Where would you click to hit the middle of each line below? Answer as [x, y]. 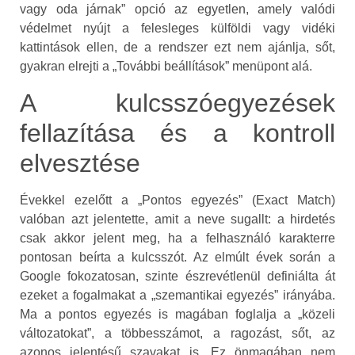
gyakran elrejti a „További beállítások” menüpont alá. [166, 67]
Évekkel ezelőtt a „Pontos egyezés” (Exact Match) [177, 200]
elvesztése [80, 163]
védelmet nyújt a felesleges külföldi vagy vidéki [177, 29]
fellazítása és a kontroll [177, 133]
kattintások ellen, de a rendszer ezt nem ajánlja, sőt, [177, 48]
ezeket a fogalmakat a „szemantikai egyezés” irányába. [177, 295]
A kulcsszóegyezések [177, 103]
